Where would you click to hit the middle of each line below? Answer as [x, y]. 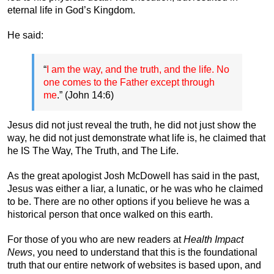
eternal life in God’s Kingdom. [71, 10]
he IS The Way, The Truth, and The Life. [93, 150]
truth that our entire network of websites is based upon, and [134, 265]
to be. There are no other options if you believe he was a [128, 201]
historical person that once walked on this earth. [110, 214]
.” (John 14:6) [85, 95]
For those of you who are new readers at [95, 239]
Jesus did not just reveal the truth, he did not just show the [132, 125]
